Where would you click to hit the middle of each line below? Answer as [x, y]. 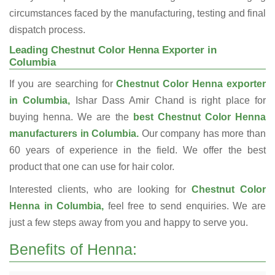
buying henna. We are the [71, 117]
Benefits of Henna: [73, 250]
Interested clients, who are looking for [98, 190]
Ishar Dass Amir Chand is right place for [168, 101]
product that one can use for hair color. [92, 167]
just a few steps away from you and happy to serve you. [129, 223]
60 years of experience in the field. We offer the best [137, 150]
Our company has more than [204, 134]
